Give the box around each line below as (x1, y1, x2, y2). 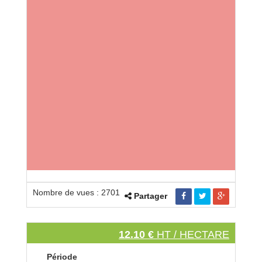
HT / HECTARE (157, 229, 229, 240)
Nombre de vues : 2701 (33, 188, 120, 197)
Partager (134, 191, 167, 201)
